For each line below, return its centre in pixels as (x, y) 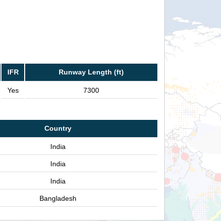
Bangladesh (58, 199)
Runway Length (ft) (91, 72)
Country (58, 129)
